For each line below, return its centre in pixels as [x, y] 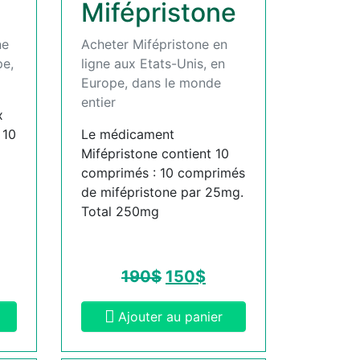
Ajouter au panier [170, 316]
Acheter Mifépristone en [154, 44]
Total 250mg [120, 211]
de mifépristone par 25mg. [162, 192]
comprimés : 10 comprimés [163, 172]
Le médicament [128, 134]
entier [98, 102]
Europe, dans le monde [151, 82]
